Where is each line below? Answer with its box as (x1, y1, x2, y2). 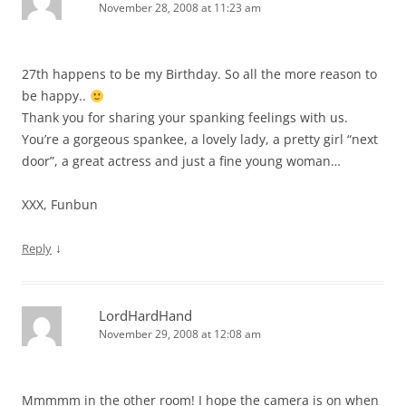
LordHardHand (99, 306, 192, 325)
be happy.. (22, 87, 90, 105)
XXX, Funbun (22, 196, 98, 214)
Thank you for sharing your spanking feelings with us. (22, 109, 348, 127)
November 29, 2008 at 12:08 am (99, 326, 261, 343)
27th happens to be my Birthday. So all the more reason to (22, 65, 377, 83)
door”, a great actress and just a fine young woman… (22, 152, 341, 170)
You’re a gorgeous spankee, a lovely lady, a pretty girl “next (22, 130, 378, 149)
